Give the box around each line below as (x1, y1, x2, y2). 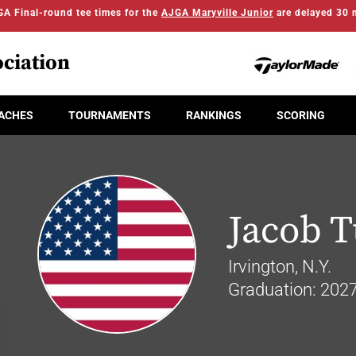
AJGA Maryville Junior (161, 7, 273, 18)
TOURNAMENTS (68, 108, 151, 122)
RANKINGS (186, 108, 242, 122)
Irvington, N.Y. (227, 257, 331, 277)
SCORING (277, 108, 325, 122)
